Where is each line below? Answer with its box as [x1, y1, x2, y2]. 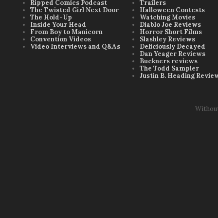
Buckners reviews [140, 57, 198, 65]
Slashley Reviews [140, 35, 195, 43]
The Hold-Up [30, 13, 72, 21]
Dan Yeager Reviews [140, 50, 205, 58]
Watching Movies [140, 13, 195, 21]
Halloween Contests [140, 6, 205, 14]
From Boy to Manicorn [30, 28, 103, 36]
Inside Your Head [30, 20, 86, 29]
